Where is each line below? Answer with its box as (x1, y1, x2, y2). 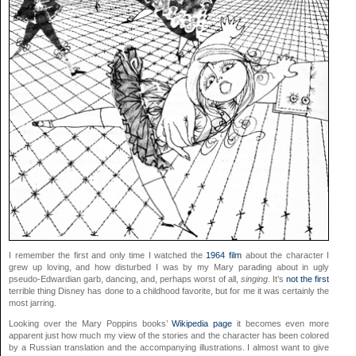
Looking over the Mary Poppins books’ (9, 319, 172, 329)
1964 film (206, 250, 242, 261)
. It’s (267, 274, 286, 284)
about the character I (242, 250, 330, 261)
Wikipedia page (172, 319, 233, 329)
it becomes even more (232, 319, 330, 329)
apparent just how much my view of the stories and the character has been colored (9, 331, 330, 341)
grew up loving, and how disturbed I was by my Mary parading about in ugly (9, 262, 330, 273)
